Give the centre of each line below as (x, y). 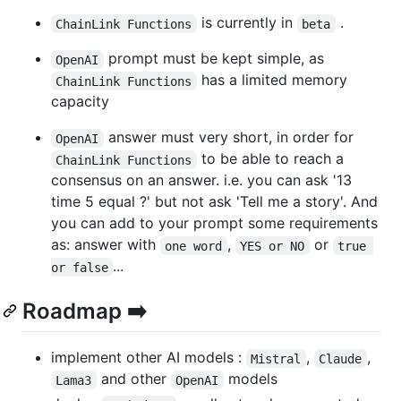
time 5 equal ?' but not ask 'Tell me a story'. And (214, 202)
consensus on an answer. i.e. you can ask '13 (201, 180)
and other (133, 379)
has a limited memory (274, 80)
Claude (341, 358)
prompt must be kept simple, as (213, 59)
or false (80, 267)
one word (194, 246)
